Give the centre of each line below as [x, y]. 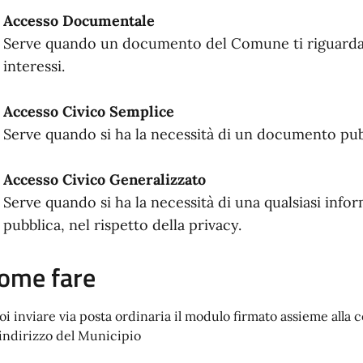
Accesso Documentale [79, 21]
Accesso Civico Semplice [88, 112]
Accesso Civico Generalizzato [104, 180]
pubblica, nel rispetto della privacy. [122, 225]
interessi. [34, 66]
